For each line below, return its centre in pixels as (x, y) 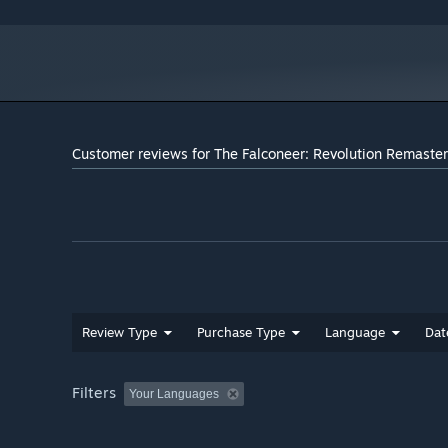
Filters (94, 393)
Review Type (119, 332)
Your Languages (174, 394)
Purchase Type (241, 332)
